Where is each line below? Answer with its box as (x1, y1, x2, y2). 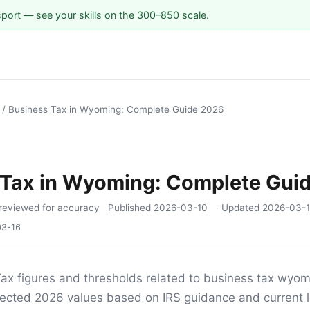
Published (108, 202, 154, 214)
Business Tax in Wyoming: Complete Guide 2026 (8, 104, 224, 116)
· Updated (216, 202, 262, 214)
